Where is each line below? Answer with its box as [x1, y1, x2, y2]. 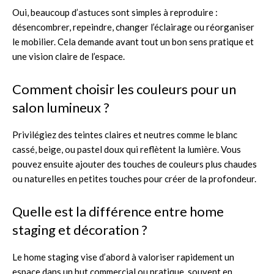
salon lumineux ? [12, 98, 109, 116]
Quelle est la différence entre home [12, 202, 224, 220]
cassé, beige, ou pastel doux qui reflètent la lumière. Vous [12, 143, 241, 155]
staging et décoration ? [12, 221, 147, 238]
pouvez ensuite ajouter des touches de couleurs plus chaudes [12, 158, 257, 169]
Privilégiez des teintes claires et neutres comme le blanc [12, 128, 237, 140]
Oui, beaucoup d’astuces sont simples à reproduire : [12, 6, 218, 18]
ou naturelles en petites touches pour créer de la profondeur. [12, 172, 256, 184]
